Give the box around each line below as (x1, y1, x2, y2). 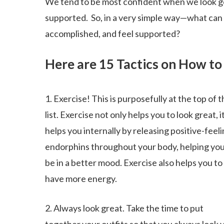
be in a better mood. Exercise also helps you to (45, 157, 223, 168)
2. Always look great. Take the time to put (45, 202, 204, 213)
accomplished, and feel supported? (45, 28, 180, 39)
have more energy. (45, 173, 117, 184)
